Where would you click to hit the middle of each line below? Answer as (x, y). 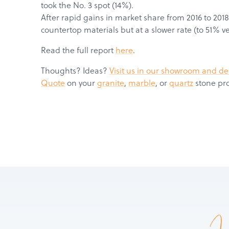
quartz (181, 83)
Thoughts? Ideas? (75, 71)
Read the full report (78, 50)
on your (81, 83)
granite (111, 83)
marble (142, 83)
